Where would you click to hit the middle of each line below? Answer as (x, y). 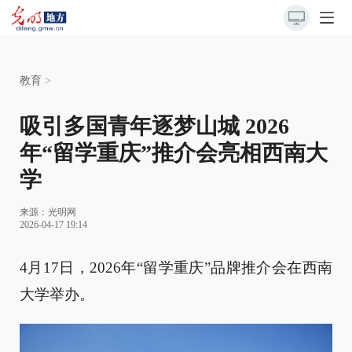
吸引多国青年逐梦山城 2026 (154, 126)
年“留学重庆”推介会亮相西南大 (174, 153)
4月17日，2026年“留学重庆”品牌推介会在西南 (176, 268)
